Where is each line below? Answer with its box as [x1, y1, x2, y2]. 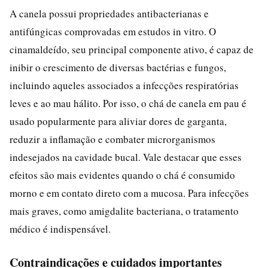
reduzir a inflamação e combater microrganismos [10, 132, 215, 146]
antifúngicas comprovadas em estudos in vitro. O [10, 24, 216, 38]
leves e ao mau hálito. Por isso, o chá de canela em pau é [10, 96, 246, 110]
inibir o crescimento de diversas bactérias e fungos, [10, 60, 226, 74]
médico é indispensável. [10, 221, 111, 236]
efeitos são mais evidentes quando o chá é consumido [10, 167, 235, 182]
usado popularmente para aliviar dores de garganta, [10, 114, 227, 128]
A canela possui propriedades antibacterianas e [10, 6, 209, 20]
